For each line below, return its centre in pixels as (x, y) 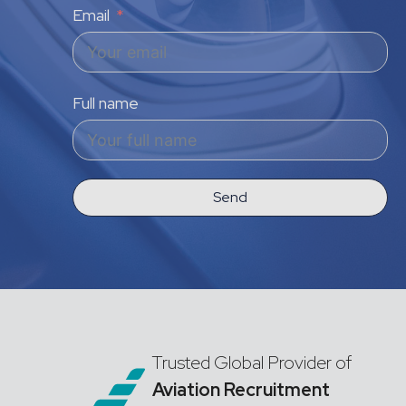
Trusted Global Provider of (252, 362)
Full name (106, 103)
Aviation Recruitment (241, 390)
